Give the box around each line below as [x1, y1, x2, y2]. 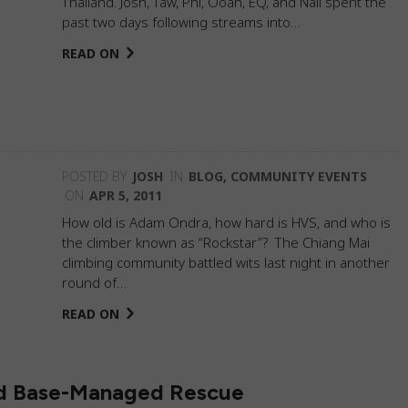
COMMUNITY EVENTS [230, 168, 367, 185]
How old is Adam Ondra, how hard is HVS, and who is [62, 213, 391, 231]
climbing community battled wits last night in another [62, 253, 390, 271]
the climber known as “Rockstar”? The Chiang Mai [62, 233, 370, 251]
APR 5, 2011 [89, 187, 162, 204]
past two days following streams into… [62, 13, 301, 31]
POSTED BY [62, 168, 127, 185]
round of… [62, 273, 127, 291]
